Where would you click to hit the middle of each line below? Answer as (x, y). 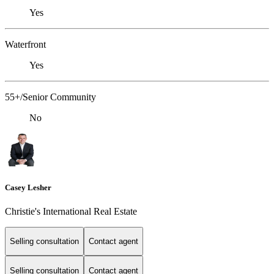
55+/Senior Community (50, 97)
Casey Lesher (28, 187)
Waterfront (25, 45)
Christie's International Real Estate (71, 211)
